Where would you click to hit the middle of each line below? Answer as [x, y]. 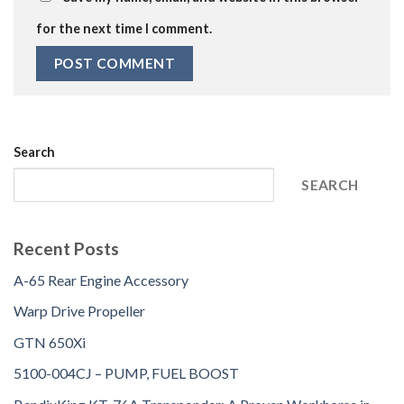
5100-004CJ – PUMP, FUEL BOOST [126, 373]
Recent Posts [66, 249]
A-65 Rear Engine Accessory [101, 280]
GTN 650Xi [50, 342]
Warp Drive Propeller [79, 311]
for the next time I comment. [124, 29]
